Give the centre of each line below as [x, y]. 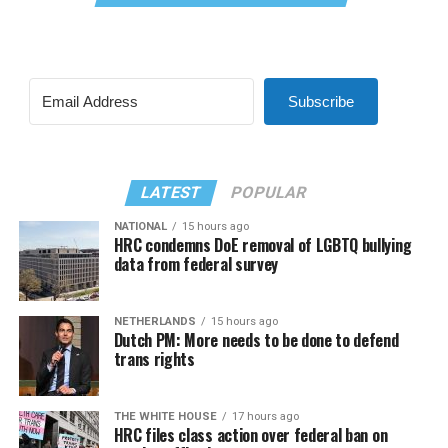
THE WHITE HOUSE [165, 416]
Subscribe [320, 101]
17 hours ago [265, 416]
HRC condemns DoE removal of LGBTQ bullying [262, 244]
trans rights [154, 358]
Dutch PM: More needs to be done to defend [256, 339]
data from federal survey [195, 263]
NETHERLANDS [154, 321]
